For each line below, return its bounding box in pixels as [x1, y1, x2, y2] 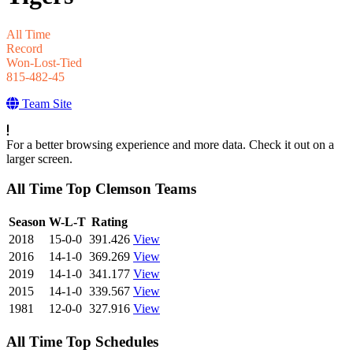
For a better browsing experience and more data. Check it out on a [6, 137, 334, 151]
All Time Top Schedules [6, 333, 158, 350]
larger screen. [6, 151, 72, 165]
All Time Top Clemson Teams [6, 180, 196, 198]
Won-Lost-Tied [6, 55, 82, 69]
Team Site [19, 96, 72, 110]
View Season [132, 213, 199, 227]
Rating [91, 214, 128, 229]
